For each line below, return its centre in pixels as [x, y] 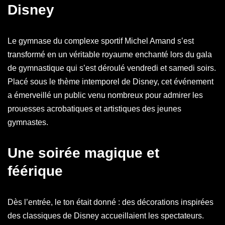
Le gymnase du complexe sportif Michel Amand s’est [101, 41]
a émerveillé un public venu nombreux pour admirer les [105, 95]
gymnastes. [28, 122]
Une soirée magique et [83, 153]
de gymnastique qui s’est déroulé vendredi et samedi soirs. [112, 68]
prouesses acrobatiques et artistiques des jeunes [94, 109]
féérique [35, 171]
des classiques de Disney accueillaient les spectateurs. [106, 216]
